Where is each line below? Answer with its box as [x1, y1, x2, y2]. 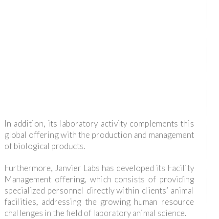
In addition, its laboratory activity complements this [4, 118, 194, 129]
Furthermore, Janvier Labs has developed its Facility [4, 162, 194, 173]
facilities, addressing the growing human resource [4, 196, 194, 207]
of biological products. [4, 140, 85, 151]
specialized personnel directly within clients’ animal [4, 185, 194, 196]
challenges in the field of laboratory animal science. [4, 207, 186, 218]
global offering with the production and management [4, 129, 194, 140]
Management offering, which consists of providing [4, 174, 194, 184]
